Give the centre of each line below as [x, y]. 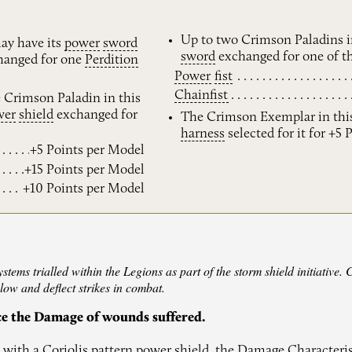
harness [203, 134]
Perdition [112, 60]
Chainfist [202, 96]
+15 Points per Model [85, 170]
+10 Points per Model [84, 189]
